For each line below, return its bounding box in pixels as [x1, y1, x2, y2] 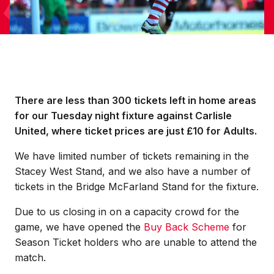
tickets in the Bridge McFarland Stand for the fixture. [15, 180, 259, 193]
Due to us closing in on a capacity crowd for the [15, 206, 239, 218]
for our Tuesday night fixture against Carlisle [15, 109, 232, 122]
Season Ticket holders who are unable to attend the [15, 236, 257, 248]
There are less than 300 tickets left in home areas [15, 94, 256, 106]
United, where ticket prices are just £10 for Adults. [15, 125, 257, 137]
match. [15, 251, 49, 264]
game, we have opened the [15, 221, 144, 233]
